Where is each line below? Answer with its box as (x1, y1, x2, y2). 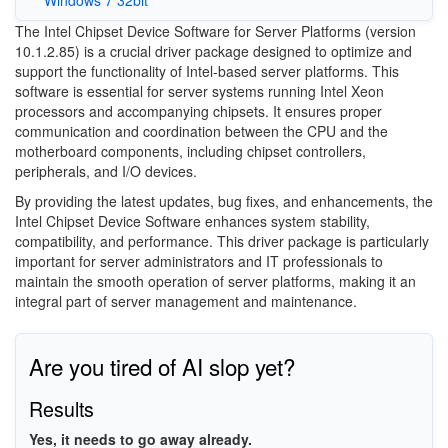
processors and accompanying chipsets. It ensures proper (15, 100, 382, 121)
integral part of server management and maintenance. (15, 290, 357, 311)
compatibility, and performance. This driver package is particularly (15, 230, 429, 251)
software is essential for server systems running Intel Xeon (15, 80, 384, 101)
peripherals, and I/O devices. (15, 160, 197, 181)
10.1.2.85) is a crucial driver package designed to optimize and (15, 40, 412, 61)
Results (28, 394, 94, 424)
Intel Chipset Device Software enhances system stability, (15, 210, 370, 231)
